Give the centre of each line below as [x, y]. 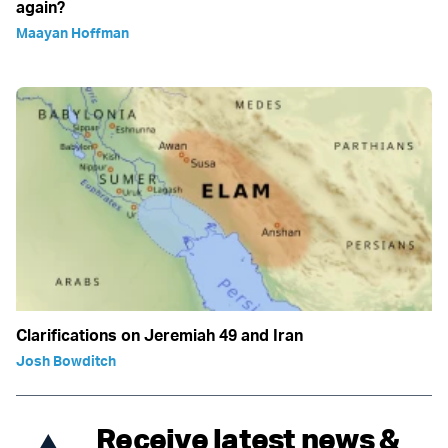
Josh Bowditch [66, 361]
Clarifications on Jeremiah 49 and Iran [159, 335]
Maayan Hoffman [72, 33]
